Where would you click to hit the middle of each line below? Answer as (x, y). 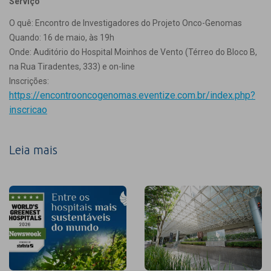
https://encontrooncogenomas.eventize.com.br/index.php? (132, 95)
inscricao (28, 110)
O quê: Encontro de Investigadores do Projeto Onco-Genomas (126, 23)
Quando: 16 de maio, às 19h (62, 38)
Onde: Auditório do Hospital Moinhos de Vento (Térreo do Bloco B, (133, 52)
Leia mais (33, 150)
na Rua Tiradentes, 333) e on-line (72, 67)
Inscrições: (29, 81)
